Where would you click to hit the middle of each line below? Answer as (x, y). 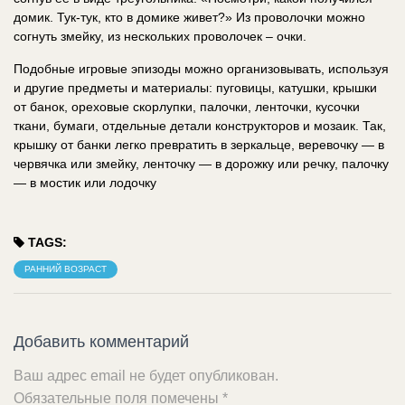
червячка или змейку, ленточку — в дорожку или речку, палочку (201, 163)
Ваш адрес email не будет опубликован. (146, 376)
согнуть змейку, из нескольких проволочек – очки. (160, 36)
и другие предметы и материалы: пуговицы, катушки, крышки (195, 87)
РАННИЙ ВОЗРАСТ (66, 269)
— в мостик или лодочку (85, 182)
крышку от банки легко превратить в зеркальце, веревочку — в (199, 144)
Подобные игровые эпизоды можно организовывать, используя (201, 68)
